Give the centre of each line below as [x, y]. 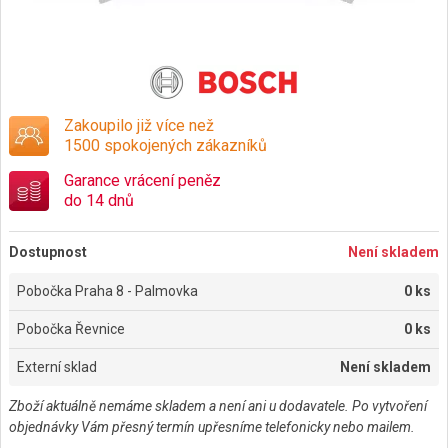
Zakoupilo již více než [139, 125]
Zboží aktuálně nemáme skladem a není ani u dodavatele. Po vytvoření [218, 406]
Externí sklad [57, 367]
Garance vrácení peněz [142, 180]
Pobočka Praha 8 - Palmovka [107, 291]
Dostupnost [48, 252]
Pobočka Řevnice [71, 329]
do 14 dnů [99, 200]
